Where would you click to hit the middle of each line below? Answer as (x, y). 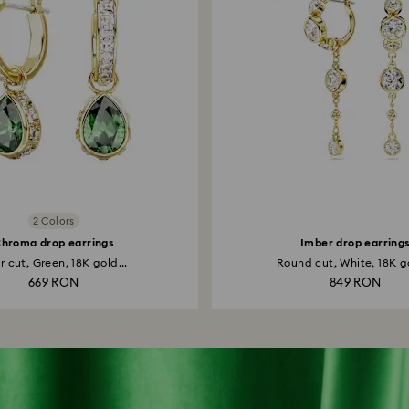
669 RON (53, 283)
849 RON (355, 283)
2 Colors (53, 221)
